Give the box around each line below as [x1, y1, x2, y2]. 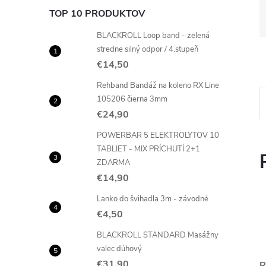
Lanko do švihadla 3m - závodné [97, 193, 208, 204]
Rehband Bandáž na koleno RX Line [97, 80, 219, 91]
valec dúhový [97, 243, 142, 254]
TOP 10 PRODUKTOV [49, 7, 145, 20]
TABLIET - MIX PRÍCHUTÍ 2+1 [97, 143, 200, 154]
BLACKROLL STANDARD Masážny [97, 229, 218, 240]
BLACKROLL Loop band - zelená [97, 30, 210, 41]
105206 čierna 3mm [97, 93, 167, 104]
